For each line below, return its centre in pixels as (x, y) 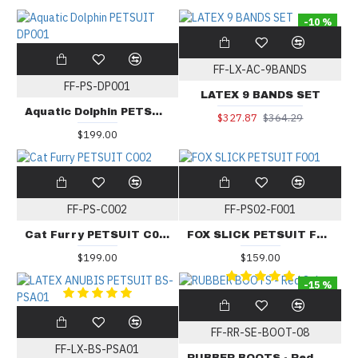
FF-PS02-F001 (261, 210)
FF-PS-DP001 (97, 87)
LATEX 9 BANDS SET (260, 95)
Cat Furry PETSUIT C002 (164, 235)
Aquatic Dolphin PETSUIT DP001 (157, 112)
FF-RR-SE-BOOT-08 (261, 333)
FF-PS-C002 (97, 210)
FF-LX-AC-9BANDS (261, 70)
